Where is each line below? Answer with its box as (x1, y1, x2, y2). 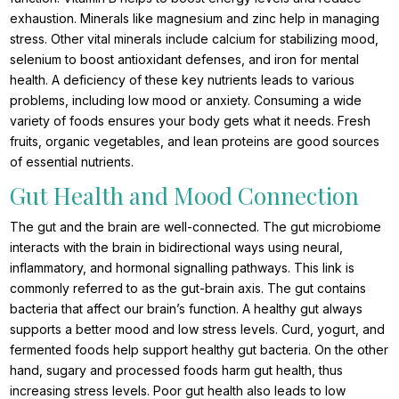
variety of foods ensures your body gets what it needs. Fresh (10, 113, 371, 129)
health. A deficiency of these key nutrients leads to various (10, 72, 355, 88)
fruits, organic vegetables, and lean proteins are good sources (10, 134, 380, 150)
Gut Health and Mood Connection (10, 180, 360, 212)
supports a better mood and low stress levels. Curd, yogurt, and (10, 322, 386, 338)
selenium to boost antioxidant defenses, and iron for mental (10, 52, 360, 68)
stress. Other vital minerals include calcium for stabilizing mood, (10, 31, 379, 47)
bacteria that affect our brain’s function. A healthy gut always (10, 301, 363, 317)
